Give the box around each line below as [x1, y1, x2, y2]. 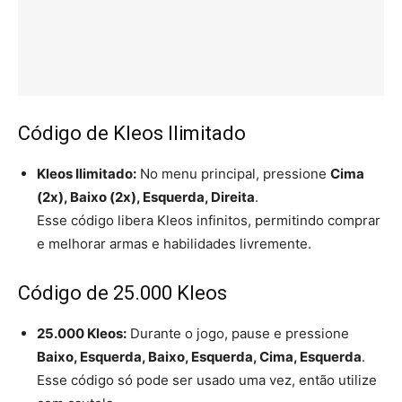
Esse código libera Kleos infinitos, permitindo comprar [37, 211, 380, 229]
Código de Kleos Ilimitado [18, 121, 246, 144]
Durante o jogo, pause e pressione [127, 324, 349, 342]
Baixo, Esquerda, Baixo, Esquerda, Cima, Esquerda [37, 347, 362, 365]
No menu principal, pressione [136, 164, 330, 182]
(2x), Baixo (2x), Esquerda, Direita [37, 188, 255, 205]
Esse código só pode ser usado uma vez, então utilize [37, 371, 377, 389]
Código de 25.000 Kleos [18, 281, 227, 304]
